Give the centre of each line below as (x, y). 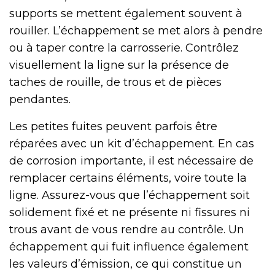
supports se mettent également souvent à (126, 14)
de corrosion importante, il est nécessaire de (131, 161)
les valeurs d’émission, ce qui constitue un (126, 264)
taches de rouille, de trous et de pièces (115, 83)
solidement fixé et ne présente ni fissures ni (130, 213)
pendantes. (40, 100)
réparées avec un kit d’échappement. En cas (132, 144)
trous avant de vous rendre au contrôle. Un (127, 230)
